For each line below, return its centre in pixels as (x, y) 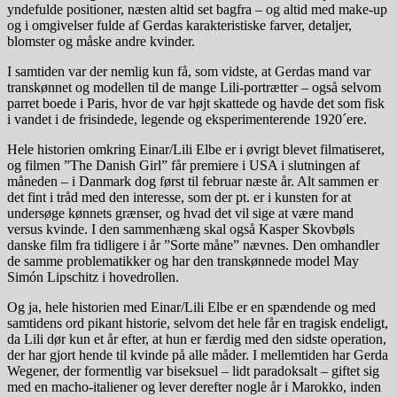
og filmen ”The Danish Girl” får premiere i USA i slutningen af (183, 165)
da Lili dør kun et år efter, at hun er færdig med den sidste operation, (197, 339)
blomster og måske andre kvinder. (101, 41)
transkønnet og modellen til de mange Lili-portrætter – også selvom (194, 87)
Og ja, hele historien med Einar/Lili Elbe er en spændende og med (191, 307)
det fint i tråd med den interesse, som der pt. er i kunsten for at (179, 197)
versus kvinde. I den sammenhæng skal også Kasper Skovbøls (181, 229)
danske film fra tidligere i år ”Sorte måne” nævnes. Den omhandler (193, 245)
